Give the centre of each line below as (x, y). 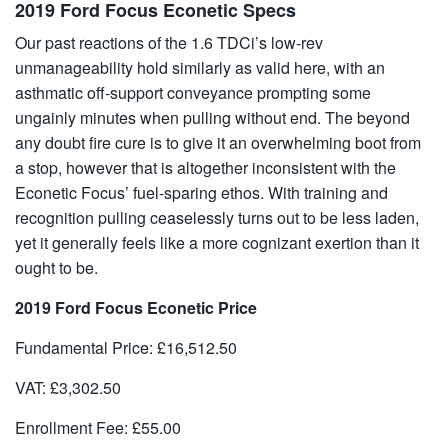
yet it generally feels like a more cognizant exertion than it (217, 243)
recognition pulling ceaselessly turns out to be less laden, (217, 218)
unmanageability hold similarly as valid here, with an (200, 68)
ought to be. (56, 268)
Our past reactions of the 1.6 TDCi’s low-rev (169, 43)
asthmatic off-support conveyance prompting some (193, 93)
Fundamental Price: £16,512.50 (126, 348)
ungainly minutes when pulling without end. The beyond (212, 118)
